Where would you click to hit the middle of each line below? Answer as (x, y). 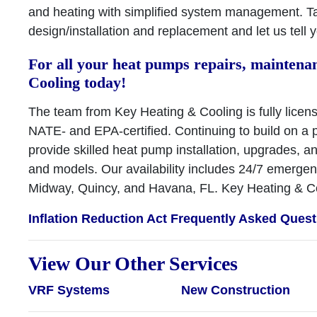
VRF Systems (69, 290)
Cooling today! (77, 82)
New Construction (235, 290)
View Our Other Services (133, 264)
